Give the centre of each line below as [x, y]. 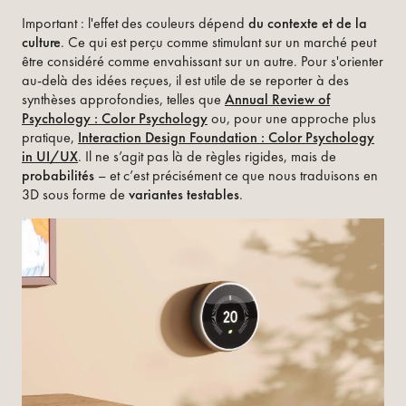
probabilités [58, 175]
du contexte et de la [308, 23]
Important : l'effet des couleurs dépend [135, 23]
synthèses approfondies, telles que [123, 99]
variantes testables [184, 194]
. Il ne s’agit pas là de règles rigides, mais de [207, 156]
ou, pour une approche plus [292, 118]
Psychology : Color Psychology [115, 118]
